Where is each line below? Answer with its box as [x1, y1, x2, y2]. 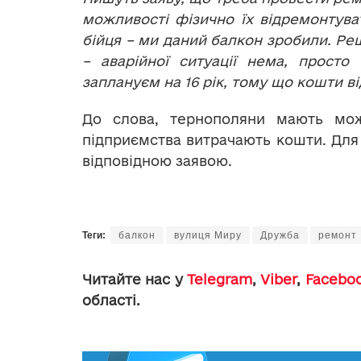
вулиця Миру [174, 229, 242, 241]
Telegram [187, 271, 253, 287]
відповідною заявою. [82, 152, 232, 168]
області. [82, 292, 140, 308]
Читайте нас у [82, 271, 188, 287]
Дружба [260, 229, 300, 241]
